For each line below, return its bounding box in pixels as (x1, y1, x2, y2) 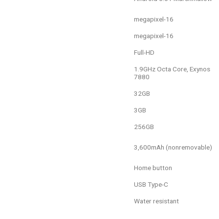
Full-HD (134, 48, 154, 56)
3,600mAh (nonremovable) (134, 143, 212, 151)
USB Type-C (134, 180, 168, 188)
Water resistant (134, 197, 179, 205)
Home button (134, 163, 172, 172)
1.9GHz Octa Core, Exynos (134, 65, 210, 73)
